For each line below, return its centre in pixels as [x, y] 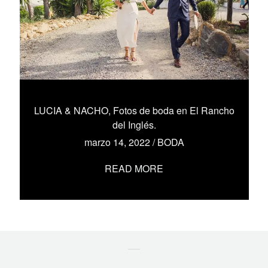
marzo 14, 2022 [118, 142]
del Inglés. [134, 125]
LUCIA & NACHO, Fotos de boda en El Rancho [134, 110]
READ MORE [134, 168]
